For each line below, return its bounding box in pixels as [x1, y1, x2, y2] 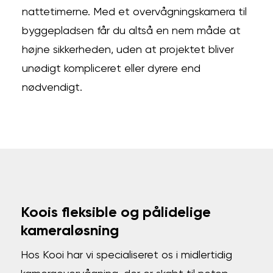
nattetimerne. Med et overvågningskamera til [21, 7, 247, 18]
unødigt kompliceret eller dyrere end [21, 63, 200, 74]
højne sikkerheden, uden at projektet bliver [21, 44, 234, 55]
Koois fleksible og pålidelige [21, 205, 211, 220]
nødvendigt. [21, 82, 82, 93]
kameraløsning [21, 224, 119, 238]
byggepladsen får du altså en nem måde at [21, 26, 241, 37]
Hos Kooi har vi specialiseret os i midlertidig [21, 250, 233, 261]
